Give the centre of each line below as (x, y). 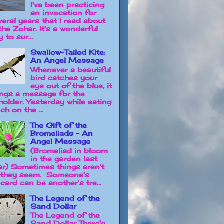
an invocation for (63, 12)
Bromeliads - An (61, 133)
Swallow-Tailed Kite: (68, 52)
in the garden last (64, 158)
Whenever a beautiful (70, 69)
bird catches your (64, 77)
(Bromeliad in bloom (69, 150)
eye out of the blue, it (71, 85)
